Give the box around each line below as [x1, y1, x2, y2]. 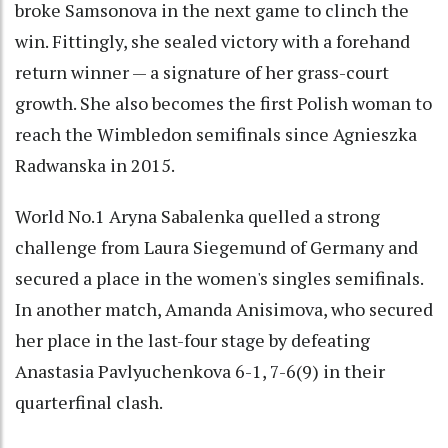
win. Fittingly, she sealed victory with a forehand [15, 28, 410, 53]
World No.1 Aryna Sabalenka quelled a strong [15, 203, 380, 228]
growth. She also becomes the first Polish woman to [15, 90, 432, 115]
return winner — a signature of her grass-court [15, 59, 389, 84]
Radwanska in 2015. [15, 152, 175, 177]
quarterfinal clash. [15, 389, 163, 414]
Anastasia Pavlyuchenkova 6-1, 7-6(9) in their [15, 358, 385, 383]
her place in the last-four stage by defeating [15, 327, 370, 352]
